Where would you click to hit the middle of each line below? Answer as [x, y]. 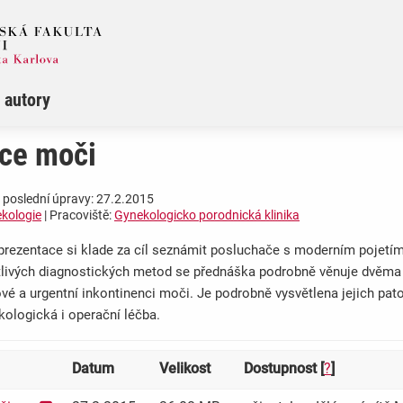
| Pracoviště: [78, 215]
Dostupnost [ [284, 369]
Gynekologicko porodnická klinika [207, 215]
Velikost [185, 369]
